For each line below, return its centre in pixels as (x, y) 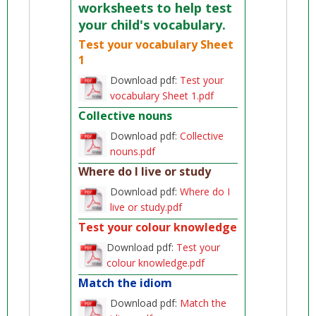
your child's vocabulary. (152, 25)
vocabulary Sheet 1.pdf (162, 96)
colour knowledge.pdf (156, 263)
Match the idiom (126, 283)
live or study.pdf (146, 207)
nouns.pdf (133, 151)
